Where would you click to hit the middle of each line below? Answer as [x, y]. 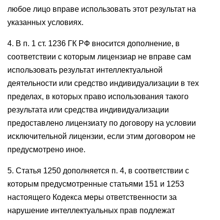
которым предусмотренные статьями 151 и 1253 [96, 184]
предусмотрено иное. [46, 150]
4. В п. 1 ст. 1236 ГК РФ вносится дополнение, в [94, 43]
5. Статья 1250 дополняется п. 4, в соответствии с [98, 171]
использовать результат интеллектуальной [85, 70]
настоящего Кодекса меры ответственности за [92, 197]
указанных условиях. [45, 22]
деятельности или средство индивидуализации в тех [103, 83]
